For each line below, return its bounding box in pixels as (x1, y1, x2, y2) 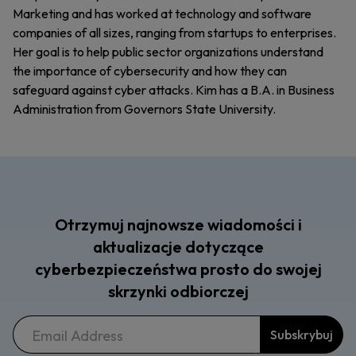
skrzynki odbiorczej (107, 281, 249, 301)
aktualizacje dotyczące (92, 237, 264, 257)
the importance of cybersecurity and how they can (13, 63, 287, 79)
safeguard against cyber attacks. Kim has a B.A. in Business (13, 82, 335, 98)
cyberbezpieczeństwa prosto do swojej (34, 259, 322, 279)
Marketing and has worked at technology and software (13, 6, 311, 21)
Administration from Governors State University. (13, 101, 276, 117)
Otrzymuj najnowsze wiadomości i (54, 215, 302, 234)
